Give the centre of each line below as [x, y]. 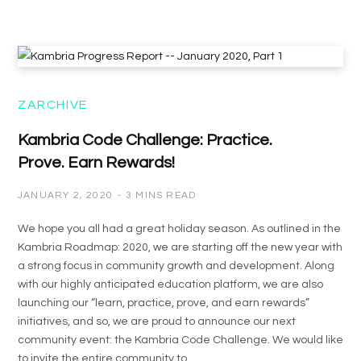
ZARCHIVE [53, 105]
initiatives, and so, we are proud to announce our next [157, 322]
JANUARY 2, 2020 [65, 195]
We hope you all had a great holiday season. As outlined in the [179, 229]
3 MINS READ [161, 195]
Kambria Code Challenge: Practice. [145, 140]
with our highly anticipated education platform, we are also [170, 284]
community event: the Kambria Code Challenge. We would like [180, 340]
